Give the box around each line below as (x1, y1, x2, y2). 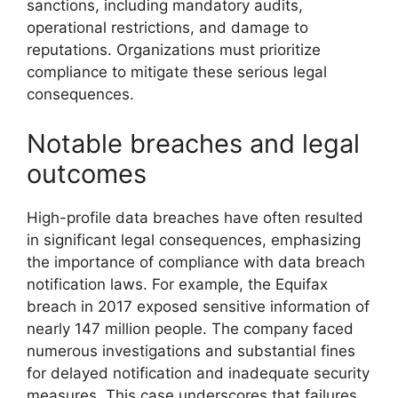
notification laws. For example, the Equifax (27, 275, 328, 293)
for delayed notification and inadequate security (27, 363, 370, 382)
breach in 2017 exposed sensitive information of (27, 297, 370, 315)
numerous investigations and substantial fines (27, 341, 355, 360)
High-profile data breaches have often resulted (27, 208, 363, 227)
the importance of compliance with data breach (27, 252, 365, 271)
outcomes (27, 157, 147, 189)
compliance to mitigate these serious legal (27, 63, 327, 81)
